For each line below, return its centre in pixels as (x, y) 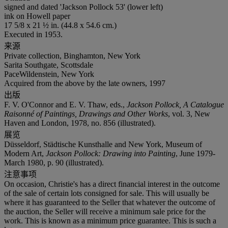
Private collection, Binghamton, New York (72, 55)
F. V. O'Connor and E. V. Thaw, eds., (65, 104)
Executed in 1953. (33, 34)
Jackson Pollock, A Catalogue (175, 104)
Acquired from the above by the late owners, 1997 (85, 83)
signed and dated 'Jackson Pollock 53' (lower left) (83, 7)
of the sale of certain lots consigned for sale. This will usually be (107, 193)
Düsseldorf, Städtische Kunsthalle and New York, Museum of (103, 144)
